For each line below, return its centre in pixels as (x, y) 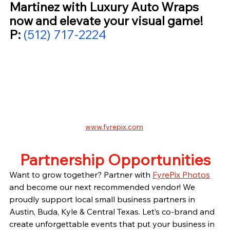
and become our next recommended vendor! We (103, 187)
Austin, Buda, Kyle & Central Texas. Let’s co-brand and (113, 212)
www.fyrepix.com (114, 127)
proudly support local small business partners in (103, 199)
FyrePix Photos (181, 175)
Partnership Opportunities (115, 160)
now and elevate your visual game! (107, 21)
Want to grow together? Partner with (81, 175)
